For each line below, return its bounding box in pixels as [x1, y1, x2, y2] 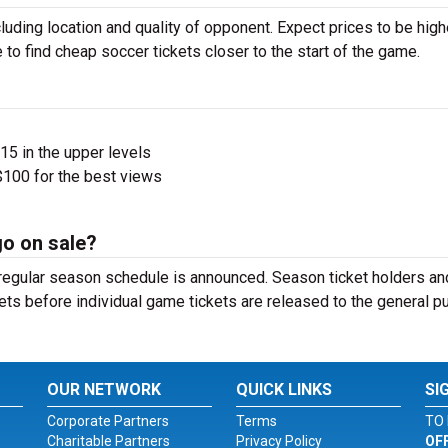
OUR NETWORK [47, 380, 162, 399]
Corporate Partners [47, 413, 170, 429]
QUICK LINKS [235, 380, 332, 399]
